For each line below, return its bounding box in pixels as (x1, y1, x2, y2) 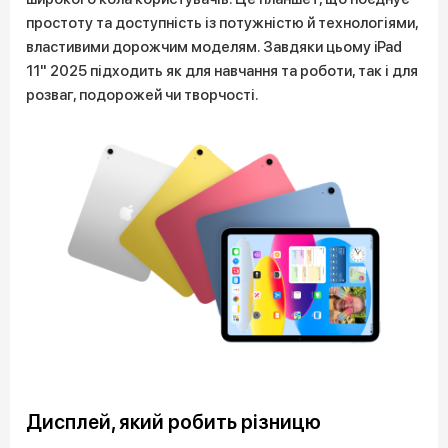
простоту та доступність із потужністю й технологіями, (26, 14, 418, 32)
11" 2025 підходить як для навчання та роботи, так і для (26, 62, 418, 80)
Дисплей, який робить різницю (26, 410, 321, 434)
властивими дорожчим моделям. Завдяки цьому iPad (26, 38, 402, 56)
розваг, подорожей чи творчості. (26, 86, 259, 104)
